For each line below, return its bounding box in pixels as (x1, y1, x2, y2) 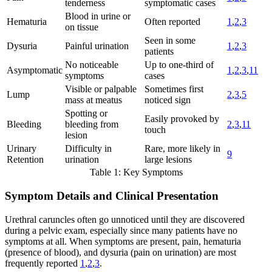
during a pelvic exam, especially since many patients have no (5, 225, 237, 236)
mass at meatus (65, 95, 122, 106)
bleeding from (65, 119, 118, 130)
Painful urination (65, 41, 129, 52)
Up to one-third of (144, 59, 214, 70)
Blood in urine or (65, 11, 131, 22)
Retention (7, 154, 44, 165)
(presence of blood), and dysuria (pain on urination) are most (5, 246, 236, 257)
